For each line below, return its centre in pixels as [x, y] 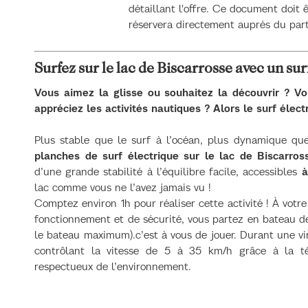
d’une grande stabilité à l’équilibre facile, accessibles [166, 172]
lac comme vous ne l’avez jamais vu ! [124, 188]
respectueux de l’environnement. [113, 267]
